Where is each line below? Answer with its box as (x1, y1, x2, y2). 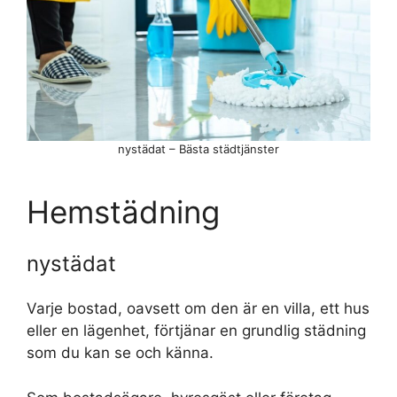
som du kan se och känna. (27, 344, 214, 362)
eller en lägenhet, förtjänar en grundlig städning (27, 322, 366, 340)
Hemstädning (27, 193, 220, 231)
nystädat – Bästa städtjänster (118, 142, 279, 157)
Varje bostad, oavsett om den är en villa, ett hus (27, 300, 370, 318)
